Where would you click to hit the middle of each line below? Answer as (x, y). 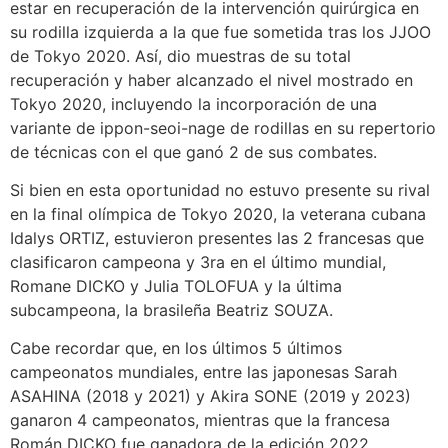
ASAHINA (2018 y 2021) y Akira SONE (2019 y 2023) (210, 396)
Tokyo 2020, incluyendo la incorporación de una (193, 103)
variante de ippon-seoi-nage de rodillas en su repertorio (223, 127)
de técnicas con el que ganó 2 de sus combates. (193, 151)
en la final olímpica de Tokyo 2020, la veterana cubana (218, 214)
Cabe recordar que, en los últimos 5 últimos (176, 348)
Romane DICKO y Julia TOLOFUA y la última (176, 286)
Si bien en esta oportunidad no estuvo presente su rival (220, 190)
